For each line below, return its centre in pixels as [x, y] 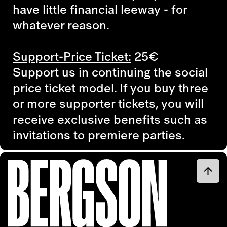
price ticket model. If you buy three [110, 87]
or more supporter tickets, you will [108, 103]
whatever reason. [61, 25]
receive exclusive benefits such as [110, 119]
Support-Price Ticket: [72, 56]
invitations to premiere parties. [99, 135]
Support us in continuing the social [110, 72]
